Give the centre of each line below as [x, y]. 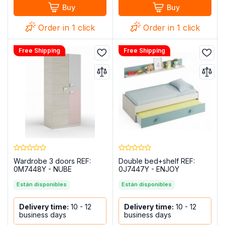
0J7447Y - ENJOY [149, 169]
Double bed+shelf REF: [156, 161]
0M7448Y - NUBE [43, 169]
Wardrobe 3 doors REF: [52, 161]
